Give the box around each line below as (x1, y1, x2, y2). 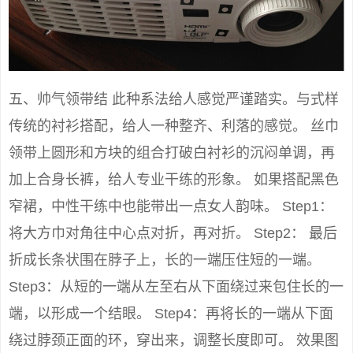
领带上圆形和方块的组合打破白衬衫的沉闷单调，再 (9, 145, 335, 162)
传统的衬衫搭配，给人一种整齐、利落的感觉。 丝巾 (9, 118, 339, 135)
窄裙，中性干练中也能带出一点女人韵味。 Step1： (9, 199, 333, 215)
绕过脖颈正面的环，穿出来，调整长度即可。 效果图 (9, 333, 339, 349)
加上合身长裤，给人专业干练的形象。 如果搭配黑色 (9, 172, 339, 188)
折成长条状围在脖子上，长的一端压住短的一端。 (9, 252, 321, 269)
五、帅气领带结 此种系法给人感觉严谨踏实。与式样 (9, 91, 339, 108)
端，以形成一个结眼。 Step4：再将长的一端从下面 (9, 306, 333, 322)
